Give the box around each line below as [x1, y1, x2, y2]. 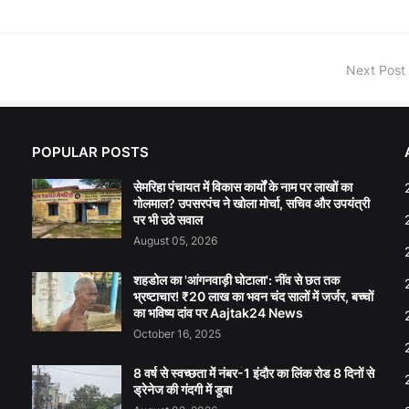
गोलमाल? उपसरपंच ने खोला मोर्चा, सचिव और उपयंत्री [133, 195, 370, 212]
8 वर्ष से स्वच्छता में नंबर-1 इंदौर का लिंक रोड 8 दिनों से [133, 365, 374, 382]
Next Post [346, 62, 405, 79]
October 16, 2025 [133, 327, 221, 341]
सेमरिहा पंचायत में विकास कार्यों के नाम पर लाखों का [133, 179, 352, 195]
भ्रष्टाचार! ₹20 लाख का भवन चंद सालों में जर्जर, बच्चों [133, 288, 373, 305]
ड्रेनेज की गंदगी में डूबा [133, 382, 232, 398]
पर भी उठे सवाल [133, 212, 203, 228]
